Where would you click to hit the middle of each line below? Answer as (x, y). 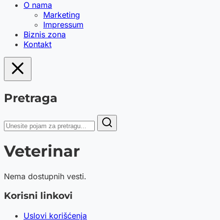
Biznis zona (45, 34)
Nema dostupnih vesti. (45, 176)
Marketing (62, 15)
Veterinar (42, 151)
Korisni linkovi (38, 196)
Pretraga (31, 98)
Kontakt (38, 44)
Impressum (63, 25)
